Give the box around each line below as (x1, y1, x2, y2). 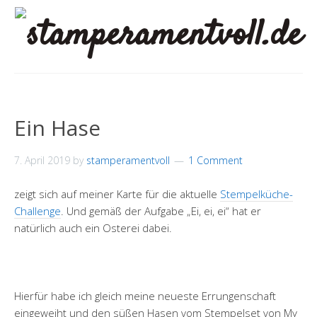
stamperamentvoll (86, 154, 170, 167)
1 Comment (188, 154, 243, 167)
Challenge (14, 204, 61, 218)
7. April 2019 (14, 154, 70, 167)
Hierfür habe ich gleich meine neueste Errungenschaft (14, 289, 276, 303)
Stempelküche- (220, 187, 293, 201)
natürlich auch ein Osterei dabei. (14, 221, 172, 235)
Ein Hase (14, 113, 100, 142)
